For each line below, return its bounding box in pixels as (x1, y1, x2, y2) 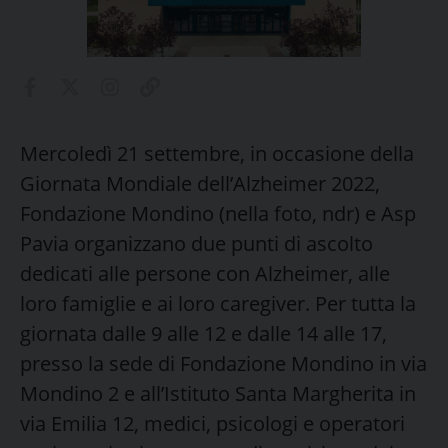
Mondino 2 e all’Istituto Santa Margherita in (20, 379, 416, 407)
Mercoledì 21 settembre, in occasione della (20, 139, 414, 167)
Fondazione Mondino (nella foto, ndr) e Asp (20, 199, 416, 227)
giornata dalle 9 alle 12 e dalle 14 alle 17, (20, 319, 387, 347)
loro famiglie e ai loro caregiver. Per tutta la (20, 289, 416, 317)
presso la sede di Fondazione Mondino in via (20, 349, 427, 377)
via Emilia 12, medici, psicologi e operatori (20, 409, 405, 437)
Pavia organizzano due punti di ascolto (20, 229, 373, 257)
